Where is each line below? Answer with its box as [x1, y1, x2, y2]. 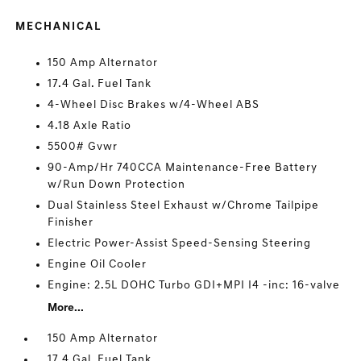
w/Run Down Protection [48, 179, 186, 191]
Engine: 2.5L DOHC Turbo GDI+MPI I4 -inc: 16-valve [48, 280, 341, 292]
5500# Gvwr [48, 141, 118, 153]
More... [48, 302, 85, 314]
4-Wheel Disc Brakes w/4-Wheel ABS [48, 99, 260, 111]
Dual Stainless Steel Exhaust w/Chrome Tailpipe [48, 200, 320, 212]
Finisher [48, 217, 94, 229]
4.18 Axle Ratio [48, 120, 132, 132]
